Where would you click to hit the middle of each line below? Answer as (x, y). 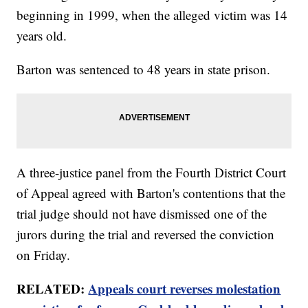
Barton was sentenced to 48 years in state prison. (144, 69)
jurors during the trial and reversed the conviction (146, 234)
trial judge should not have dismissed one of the (142, 214)
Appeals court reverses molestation (185, 289)
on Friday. (44, 255)
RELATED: (53, 289)
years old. (42, 36)
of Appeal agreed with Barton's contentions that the (151, 193)
